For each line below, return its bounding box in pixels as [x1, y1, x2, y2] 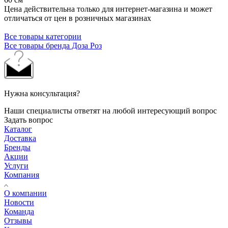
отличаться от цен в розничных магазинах [4, 13, 151, 22]
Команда [4, 207, 34, 216]
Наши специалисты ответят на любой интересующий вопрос [4, 106, 217, 115]
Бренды [4, 142, 31, 152]
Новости [4, 197, 34, 207]
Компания [4, 170, 39, 179]
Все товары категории [4, 32, 81, 41]
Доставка [4, 133, 36, 142]
